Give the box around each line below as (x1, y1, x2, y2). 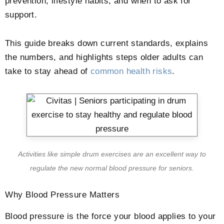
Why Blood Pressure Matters (5, 189, 119, 199)
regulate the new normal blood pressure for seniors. (30, 164, 194, 172)
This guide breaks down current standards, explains (5, 38, 208, 48)
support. (5, 9, 37, 19)
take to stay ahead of (5, 66, 90, 76)
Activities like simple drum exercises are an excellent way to (18, 150, 206, 158)
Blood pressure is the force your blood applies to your (5, 211, 216, 221)
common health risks (90, 66, 172, 76)
